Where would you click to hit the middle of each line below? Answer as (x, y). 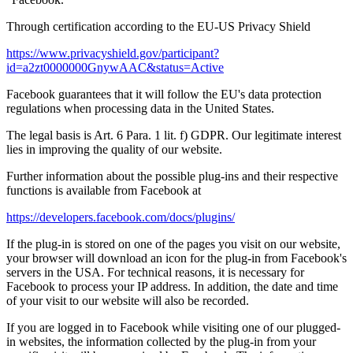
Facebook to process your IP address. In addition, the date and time (172, 286)
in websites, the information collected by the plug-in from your (161, 341)
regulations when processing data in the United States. (140, 108)
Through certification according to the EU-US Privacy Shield (158, 26)
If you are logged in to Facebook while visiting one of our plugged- (173, 327)
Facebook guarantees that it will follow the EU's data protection (164, 94)
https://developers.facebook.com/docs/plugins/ (121, 217)
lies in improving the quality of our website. (114, 149)
